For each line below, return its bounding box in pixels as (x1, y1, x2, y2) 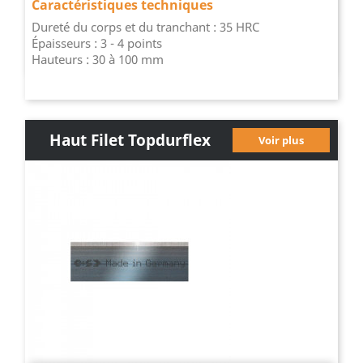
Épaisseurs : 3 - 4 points (32, 35, 163, 51)
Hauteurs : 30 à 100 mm (32, 51, 164, 67)
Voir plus (258, 133, 304, 147)
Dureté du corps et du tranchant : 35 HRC (32, 19, 260, 35)
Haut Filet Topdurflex (49, 129, 211, 151)
